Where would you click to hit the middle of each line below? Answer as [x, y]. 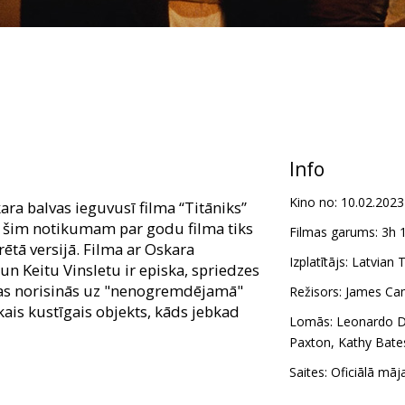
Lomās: [311, 322]
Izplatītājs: [318, 262]
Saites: [308, 372]
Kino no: [313, 202]
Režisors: [315, 292]
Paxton [310, 343]
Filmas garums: [333, 232]
